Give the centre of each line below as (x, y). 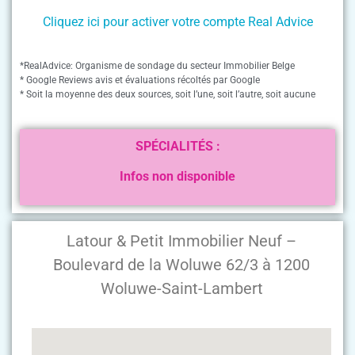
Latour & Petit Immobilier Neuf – (181, 241)
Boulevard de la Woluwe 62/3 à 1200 (181, 265)
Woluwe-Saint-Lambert (181, 289)
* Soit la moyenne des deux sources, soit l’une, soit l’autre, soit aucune (168, 95)
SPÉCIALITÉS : (177, 146)
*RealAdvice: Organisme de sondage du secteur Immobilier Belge (157, 66)
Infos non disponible (177, 177)
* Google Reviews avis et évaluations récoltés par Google (140, 80)
